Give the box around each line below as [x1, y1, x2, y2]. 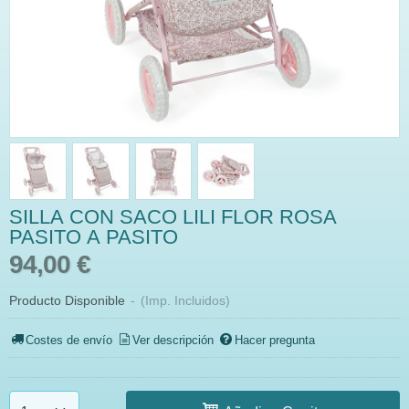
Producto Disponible [9, 293, 125, 308]
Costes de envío [26, 333, 113, 348]
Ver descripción [132, 333, 215, 348]
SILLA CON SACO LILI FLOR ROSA [9, 205, 337, 228]
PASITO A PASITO [9, 225, 178, 248]
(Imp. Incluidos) [141, 293, 230, 308]
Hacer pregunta [234, 333, 315, 348]
